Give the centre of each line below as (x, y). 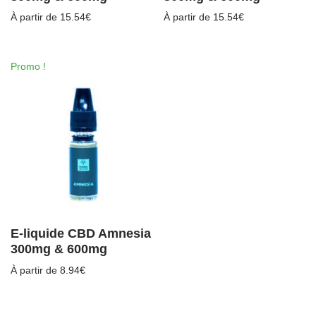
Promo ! (28, 67)
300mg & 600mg (59, 249)
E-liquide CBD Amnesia (81, 233)
